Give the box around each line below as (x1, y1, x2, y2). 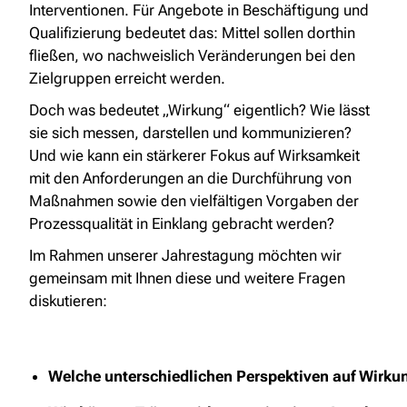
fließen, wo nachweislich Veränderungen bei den (29, 46, 355, 65)
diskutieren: (29, 292, 107, 310)
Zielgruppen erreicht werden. (29, 69, 225, 87)
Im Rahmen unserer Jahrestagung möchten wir (29, 246, 342, 264)
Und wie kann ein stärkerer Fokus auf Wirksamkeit (29, 146, 360, 164)
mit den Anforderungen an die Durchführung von (29, 169, 352, 187)
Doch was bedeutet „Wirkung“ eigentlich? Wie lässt (29, 101, 370, 119)
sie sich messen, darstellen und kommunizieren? (29, 124, 352, 142)
